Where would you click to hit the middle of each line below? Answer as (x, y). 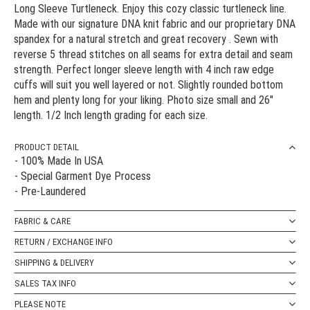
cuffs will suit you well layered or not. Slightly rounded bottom (148, 85)
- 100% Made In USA (59, 161)
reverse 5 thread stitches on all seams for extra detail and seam (153, 55)
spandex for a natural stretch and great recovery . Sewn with (146, 39)
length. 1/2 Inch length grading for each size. (111, 116)
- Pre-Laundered (50, 192)
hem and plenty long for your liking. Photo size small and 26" (144, 100)
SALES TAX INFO (45, 284)
